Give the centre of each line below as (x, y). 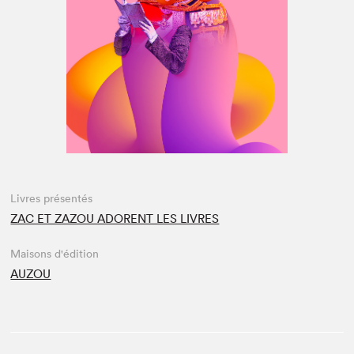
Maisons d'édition (55, 254)
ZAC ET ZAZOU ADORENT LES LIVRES (115, 218)
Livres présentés (52, 198)
